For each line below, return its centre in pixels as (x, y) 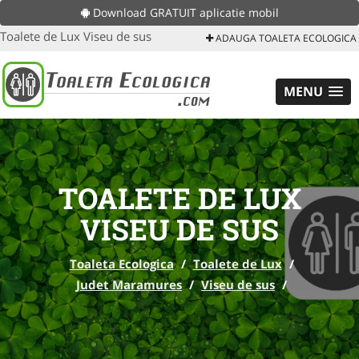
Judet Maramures (129, 284)
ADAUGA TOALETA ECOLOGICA (285, 38)
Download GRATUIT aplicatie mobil (184, 12)
